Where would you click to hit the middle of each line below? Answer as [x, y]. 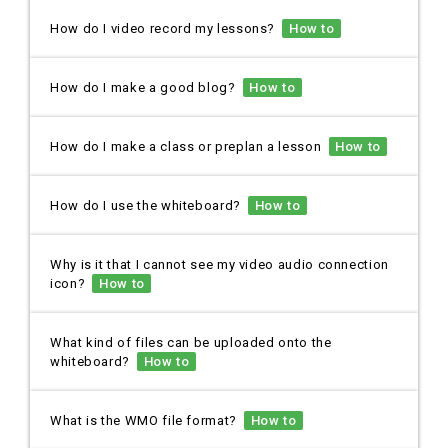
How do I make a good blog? [146, 88]
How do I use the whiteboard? [149, 206]
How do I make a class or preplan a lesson [189, 147]
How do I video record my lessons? [166, 29]
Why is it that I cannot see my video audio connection [219, 265]
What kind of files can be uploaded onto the [191, 343]
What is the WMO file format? [147, 421]
